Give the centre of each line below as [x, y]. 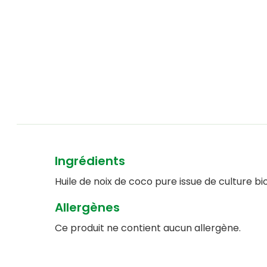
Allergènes [87, 208]
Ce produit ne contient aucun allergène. [148, 228]
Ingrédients [90, 161]
